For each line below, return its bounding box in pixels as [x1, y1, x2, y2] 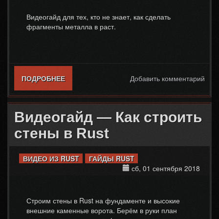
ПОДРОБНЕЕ [22, 73, 65, 83]
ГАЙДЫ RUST [88, 153, 134, 163]
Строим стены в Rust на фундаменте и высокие [26, 196, 180, 205]
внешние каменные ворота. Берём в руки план [26, 205, 177, 215]
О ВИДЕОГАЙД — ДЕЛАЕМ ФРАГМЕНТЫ [65, 73, 202, 83]
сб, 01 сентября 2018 [130, 163, 200, 173]
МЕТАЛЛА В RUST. [65, 83, 128, 93]
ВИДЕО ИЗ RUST [22, 153, 79, 163]
